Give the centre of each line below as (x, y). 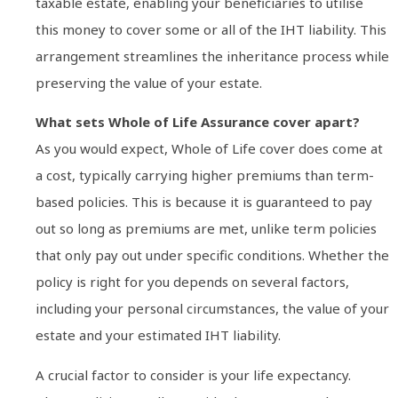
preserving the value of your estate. (149, 82)
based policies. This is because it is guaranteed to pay (204, 202)
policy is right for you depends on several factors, (192, 282)
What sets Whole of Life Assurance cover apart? (198, 122)
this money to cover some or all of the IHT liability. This (211, 29)
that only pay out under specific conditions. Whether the (212, 255)
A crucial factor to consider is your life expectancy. (193, 374)
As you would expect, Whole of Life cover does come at (209, 149)
